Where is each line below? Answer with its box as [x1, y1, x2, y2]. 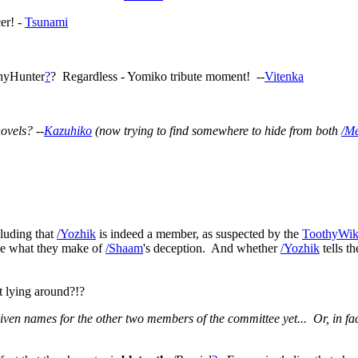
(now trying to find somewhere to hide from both [92, 124, 341, 137]
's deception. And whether [143, 241, 280, 256]
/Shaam [105, 241, 143, 256]
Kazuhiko [44, 124, 92, 137]
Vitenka [265, 70, 304, 83]
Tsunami [25, 15, 68, 29]
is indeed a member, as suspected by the [96, 227, 302, 241]
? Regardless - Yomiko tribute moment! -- [50, 70, 265, 83]
